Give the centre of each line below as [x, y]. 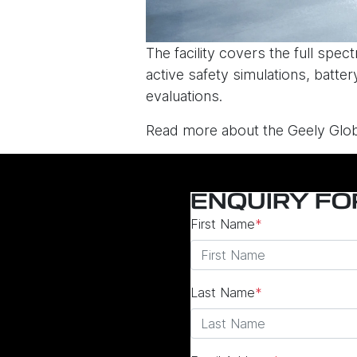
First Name [223, 224]
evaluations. [184, 96]
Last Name [223, 293]
